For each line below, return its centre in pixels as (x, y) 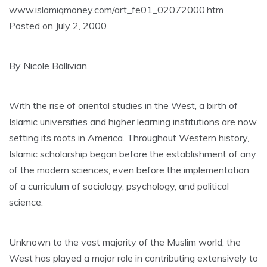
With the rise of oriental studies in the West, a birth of (123, 106)
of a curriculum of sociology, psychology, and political (119, 186)
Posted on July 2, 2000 (58, 26)
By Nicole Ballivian (48, 66)
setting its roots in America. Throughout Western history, (129, 138)
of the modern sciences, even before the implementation (129, 170)
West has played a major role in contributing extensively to (133, 258)
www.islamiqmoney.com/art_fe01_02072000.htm (116, 10)
